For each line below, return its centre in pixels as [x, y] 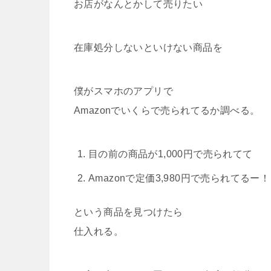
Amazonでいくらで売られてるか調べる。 [167, 110]
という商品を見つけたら [129, 212]
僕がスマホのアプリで [123, 91]
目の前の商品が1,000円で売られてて [171, 154]
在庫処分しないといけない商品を [148, 47]
